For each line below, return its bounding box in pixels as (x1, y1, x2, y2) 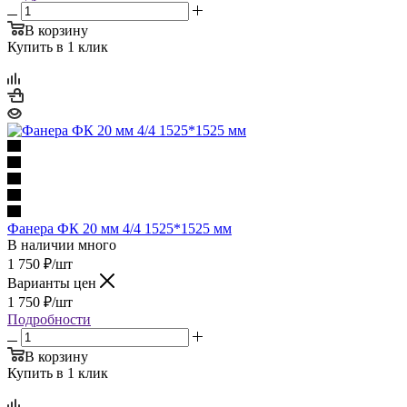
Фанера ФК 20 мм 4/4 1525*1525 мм (7, 220, 232, 236)
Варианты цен (7, 274, 100, 291)
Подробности (7, 311, 91, 327)
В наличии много (7, 236, 116, 253)
